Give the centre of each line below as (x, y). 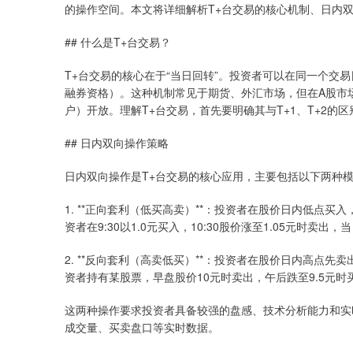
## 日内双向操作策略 (117, 143)
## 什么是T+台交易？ (118, 42)
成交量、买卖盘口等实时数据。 (142, 327)
